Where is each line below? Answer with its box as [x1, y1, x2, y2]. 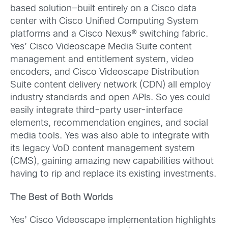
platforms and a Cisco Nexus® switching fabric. [10, 30, 208, 39]
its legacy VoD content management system [10, 145, 195, 154]
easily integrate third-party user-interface [10, 106, 183, 116]
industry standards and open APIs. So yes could [10, 94, 210, 103]
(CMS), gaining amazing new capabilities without [10, 157, 214, 166]
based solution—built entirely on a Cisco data [10, 5, 196, 14]
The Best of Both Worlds [10, 193, 113, 202]
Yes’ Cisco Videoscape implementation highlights [10, 216, 216, 225]
